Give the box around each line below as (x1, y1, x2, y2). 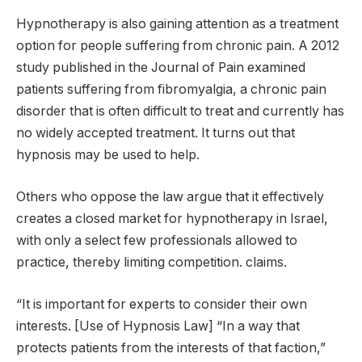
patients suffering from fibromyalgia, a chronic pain (16, 82, 326, 98)
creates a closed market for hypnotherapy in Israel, (16, 211, 328, 227)
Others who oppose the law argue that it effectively (16, 189, 324, 205)
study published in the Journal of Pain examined (16, 60, 305, 76)
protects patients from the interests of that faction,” (16, 339, 326, 356)
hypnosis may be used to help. (16, 147, 200, 163)
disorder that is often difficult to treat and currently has (16, 103, 344, 120)
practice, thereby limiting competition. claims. (16, 255, 287, 271)
